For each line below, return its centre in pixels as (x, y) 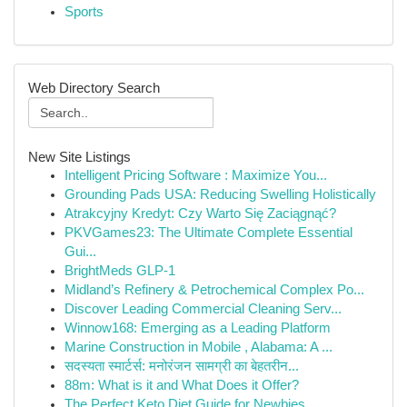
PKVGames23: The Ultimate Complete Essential (208, 233)
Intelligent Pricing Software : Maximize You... (196, 175)
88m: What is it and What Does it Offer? (182, 385)
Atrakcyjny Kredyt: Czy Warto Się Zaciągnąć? (200, 213)
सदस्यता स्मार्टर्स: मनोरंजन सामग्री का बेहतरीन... (182, 366)
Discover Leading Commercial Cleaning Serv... (203, 309)
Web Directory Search (94, 88)
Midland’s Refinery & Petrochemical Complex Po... (214, 290)
